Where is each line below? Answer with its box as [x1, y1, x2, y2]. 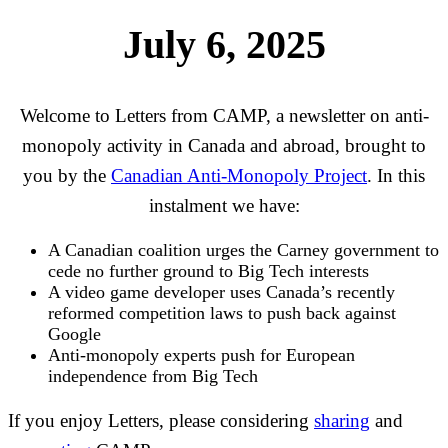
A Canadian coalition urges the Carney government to [48, 240, 439, 261]
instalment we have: [148, 195, 300, 217]
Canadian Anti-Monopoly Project [111, 165, 367, 187]
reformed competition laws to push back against [48, 303, 396, 324]
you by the [23, 165, 111, 187]
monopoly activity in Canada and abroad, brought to [22, 135, 426, 157]
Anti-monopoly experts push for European [48, 345, 355, 366]
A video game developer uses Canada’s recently [48, 282, 395, 303]
